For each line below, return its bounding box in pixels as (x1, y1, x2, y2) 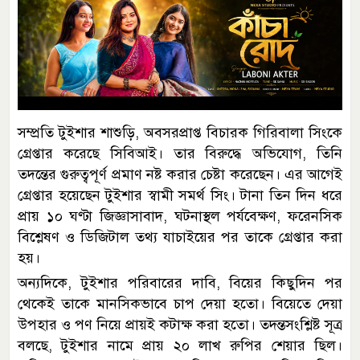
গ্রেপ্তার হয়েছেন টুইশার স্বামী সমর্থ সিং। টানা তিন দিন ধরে (18, 186, 342, 204)
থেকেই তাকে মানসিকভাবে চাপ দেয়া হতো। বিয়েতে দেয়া (18, 294, 342, 313)
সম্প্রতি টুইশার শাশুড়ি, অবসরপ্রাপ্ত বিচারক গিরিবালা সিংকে (18, 123, 342, 141)
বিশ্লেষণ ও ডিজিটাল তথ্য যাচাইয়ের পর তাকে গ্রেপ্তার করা (18, 227, 342, 246)
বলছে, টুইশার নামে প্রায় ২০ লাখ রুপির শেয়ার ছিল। (18, 336, 342, 354)
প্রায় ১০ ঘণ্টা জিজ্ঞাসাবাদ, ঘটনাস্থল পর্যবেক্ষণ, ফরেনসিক (18, 207, 342, 225)
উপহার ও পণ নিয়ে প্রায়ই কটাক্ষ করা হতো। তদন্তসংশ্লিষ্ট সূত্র (18, 315, 342, 333)
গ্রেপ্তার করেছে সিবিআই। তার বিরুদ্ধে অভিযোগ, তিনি (18, 144, 342, 162)
